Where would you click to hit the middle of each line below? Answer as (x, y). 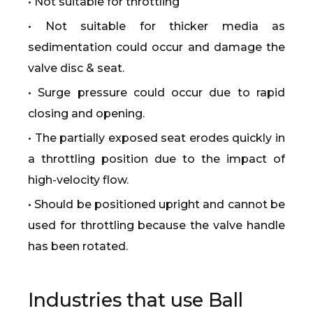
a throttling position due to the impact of (156, 159)
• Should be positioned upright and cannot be (156, 204)
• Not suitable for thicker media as (156, 26)
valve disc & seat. (76, 68)
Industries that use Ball (136, 300)
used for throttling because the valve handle (156, 225)
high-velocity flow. (78, 180)
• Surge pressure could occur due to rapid (156, 93)
